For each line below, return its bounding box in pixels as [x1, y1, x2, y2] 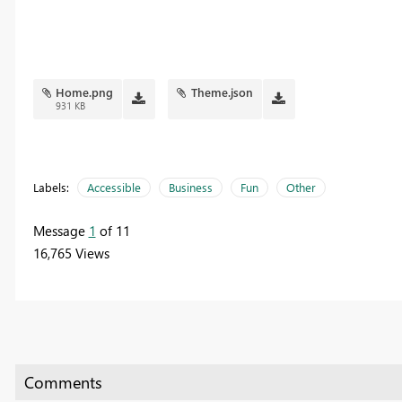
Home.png [56, 84, 114, 100]
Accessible [86, 179, 141, 196]
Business [168, 179, 213, 196]
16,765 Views [32, 244, 109, 263]
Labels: [32, 179, 69, 196]
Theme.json [191, 84, 254, 100]
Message [32, 222, 89, 240]
